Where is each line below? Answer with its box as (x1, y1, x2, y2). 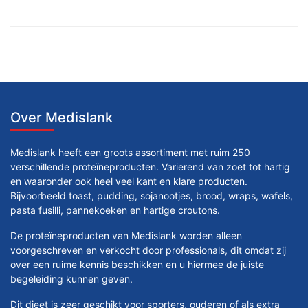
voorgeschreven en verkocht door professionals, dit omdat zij (10, 243, 286, 256)
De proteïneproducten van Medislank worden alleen (10, 229, 242, 241)
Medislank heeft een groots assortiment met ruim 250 (10, 146, 250, 158)
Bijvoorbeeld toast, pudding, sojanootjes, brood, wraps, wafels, (10, 189, 293, 201)
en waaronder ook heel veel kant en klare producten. (10, 175, 247, 187)
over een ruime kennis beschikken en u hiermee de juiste (10, 258, 264, 270)
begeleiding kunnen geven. (10, 272, 133, 285)
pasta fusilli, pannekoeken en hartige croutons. (10, 203, 220, 216)
